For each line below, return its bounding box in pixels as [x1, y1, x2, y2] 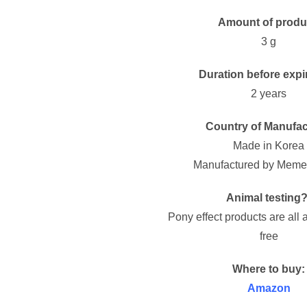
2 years [251, 88, 286, 99]
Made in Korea [233, 140, 304, 151]
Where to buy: [232, 263, 305, 275]
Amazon [247, 282, 291, 294]
